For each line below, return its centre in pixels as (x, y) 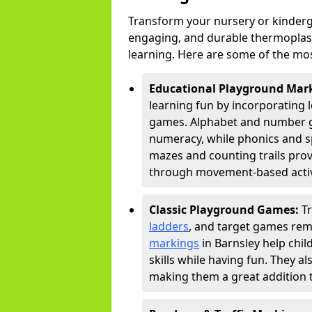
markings (174, 243)
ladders (169, 226)
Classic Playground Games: (225, 210)
